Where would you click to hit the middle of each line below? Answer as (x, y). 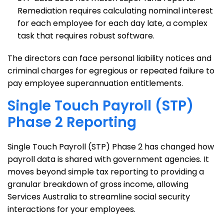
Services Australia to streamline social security (99, 197)
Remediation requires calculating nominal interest (115, 11)
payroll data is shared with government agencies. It (108, 159)
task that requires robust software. (86, 36)
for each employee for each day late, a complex (112, 23)
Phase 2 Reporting (72, 122)
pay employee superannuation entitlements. (95, 83)
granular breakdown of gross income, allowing (98, 184)
